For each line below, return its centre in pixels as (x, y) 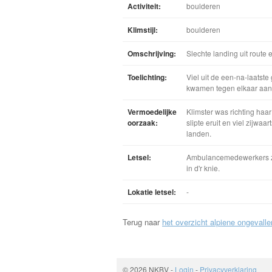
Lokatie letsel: (152, 192)
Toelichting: (147, 77)
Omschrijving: (152, 53)
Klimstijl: (143, 30)
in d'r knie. (203, 168)
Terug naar (142, 222)
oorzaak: (143, 123)
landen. (199, 133)
